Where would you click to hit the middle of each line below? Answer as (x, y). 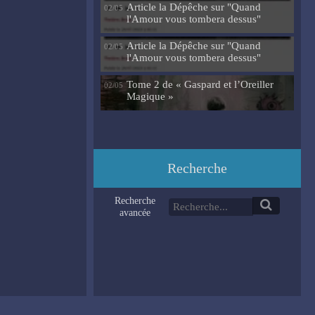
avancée (135, 213)
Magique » (150, 97)
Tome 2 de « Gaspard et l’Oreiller (200, 85)
